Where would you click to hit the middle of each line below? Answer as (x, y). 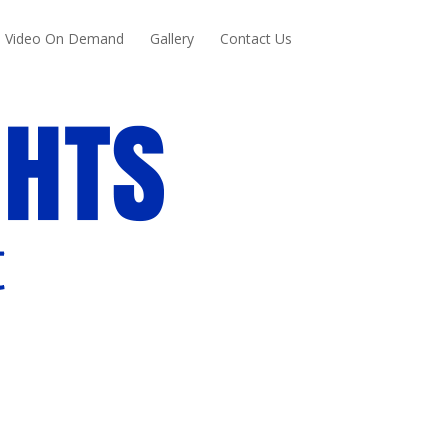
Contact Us (256, 38)
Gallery (172, 38)
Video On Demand (65, 38)
